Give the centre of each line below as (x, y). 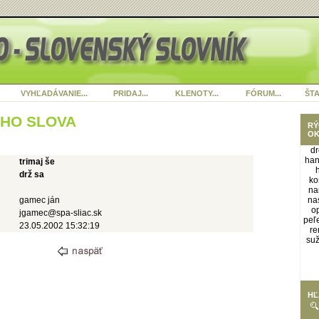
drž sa (32, 175)
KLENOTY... (197, 93)
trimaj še (37, 162)
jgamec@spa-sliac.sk (61, 213)
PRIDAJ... (131, 93)
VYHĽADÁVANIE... (54, 93)
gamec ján (40, 200)
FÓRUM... (263, 93)
